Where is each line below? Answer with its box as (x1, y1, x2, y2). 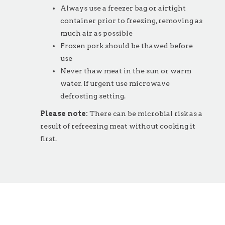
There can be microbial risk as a (87, 109, 202, 118)
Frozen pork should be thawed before (60, 42, 193, 50)
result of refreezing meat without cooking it (40, 122, 195, 130)
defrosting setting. (60, 92, 126, 100)
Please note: (40, 109, 88, 118)
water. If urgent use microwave (60, 79, 170, 87)
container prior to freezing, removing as (60, 17, 202, 25)
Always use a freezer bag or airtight (60, 4, 186, 12)
